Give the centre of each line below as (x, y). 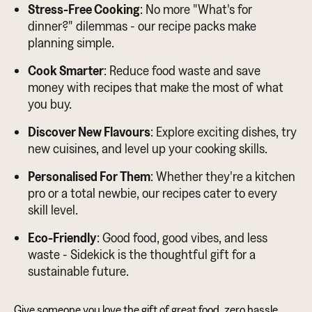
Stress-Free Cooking (84, 9)
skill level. (53, 210)
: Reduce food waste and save (182, 71)
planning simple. (71, 43)
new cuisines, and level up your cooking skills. (148, 149)
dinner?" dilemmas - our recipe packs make (142, 26)
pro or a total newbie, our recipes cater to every (153, 193)
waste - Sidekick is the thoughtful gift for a (142, 255)
